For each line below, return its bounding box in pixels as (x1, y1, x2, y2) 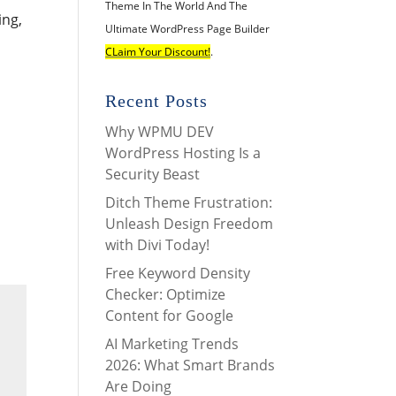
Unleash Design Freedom (105, 213, 274, 233)
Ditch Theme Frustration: (105, 192, 273, 212)
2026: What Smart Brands (105, 354, 276, 375)
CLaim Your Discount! (105, 43, 211, 59)
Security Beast (105, 164, 201, 184)
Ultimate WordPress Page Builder (105, 20, 270, 36)
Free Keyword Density (105, 263, 251, 283)
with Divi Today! (105, 234, 210, 255)
